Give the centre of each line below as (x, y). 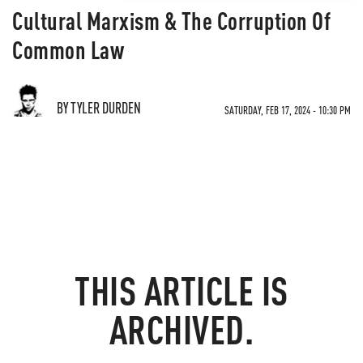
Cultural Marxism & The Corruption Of (171, 20)
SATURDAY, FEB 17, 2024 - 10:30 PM (288, 110)
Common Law (68, 49)
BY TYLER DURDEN (99, 107)
